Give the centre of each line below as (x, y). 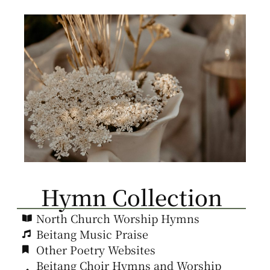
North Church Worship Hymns (118, 218)
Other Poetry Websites (96, 250)
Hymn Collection (131, 197)
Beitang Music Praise (92, 234)
